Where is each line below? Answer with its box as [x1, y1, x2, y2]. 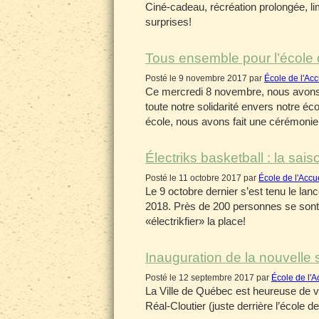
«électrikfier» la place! [145, 215, 246, 227]
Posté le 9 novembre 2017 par [145, 73, 264, 83]
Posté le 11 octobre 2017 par [145, 173, 258, 183]
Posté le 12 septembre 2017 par [145, 273, 271, 283]
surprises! [145, 16, 192, 28]
